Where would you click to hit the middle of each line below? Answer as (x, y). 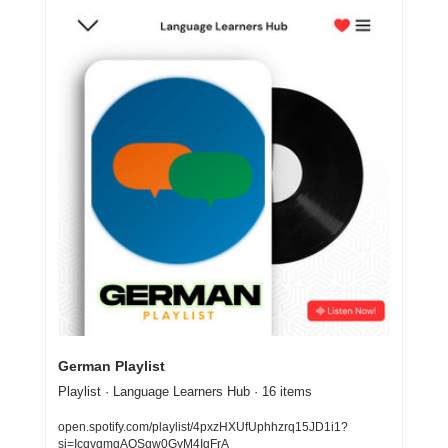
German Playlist (111, 366)
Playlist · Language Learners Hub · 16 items (185, 392)
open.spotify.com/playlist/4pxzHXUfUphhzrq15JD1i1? (203, 427)
